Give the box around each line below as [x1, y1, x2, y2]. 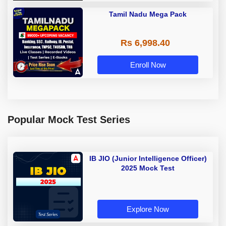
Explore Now [127, 204, 169, 213]
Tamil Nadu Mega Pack [109, 10, 187, 19]
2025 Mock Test [121, 164, 175, 173]
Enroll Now [130, 60, 166, 69]
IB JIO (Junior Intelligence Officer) [89, 154, 207, 163]
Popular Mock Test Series [8, 114, 130, 126]
